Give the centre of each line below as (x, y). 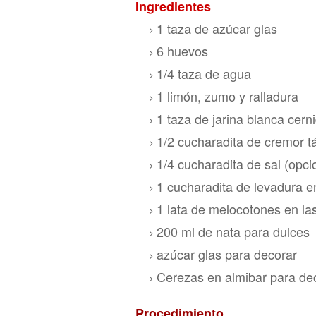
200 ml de (186, 231)
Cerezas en (191, 276)
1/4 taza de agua (204, 73)
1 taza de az (191, 28)
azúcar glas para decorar (227, 254)
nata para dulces (263, 231)
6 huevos (182, 51)
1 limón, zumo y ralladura (227, 96)
